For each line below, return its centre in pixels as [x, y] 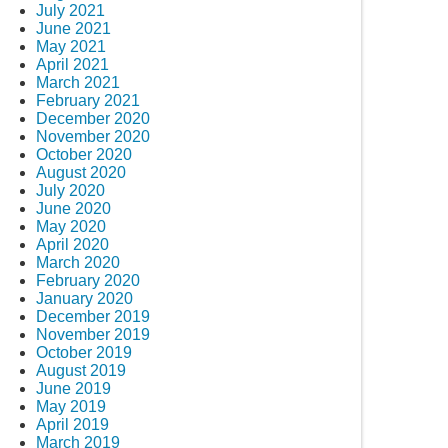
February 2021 [88, 100]
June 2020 [73, 208]
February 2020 [88, 280]
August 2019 [81, 370]
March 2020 [78, 262]
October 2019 [84, 352]
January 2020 [84, 298]
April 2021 [72, 64]
